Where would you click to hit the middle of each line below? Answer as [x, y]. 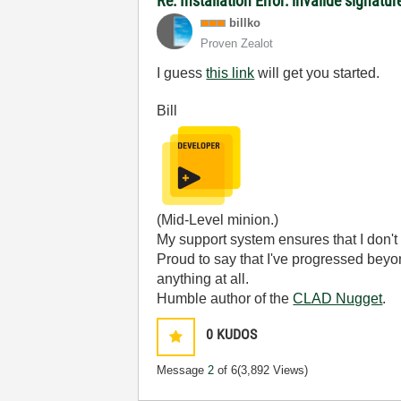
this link [230, 73]
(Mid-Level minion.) [218, 219]
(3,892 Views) [273, 370]
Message [183, 370]
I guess [182, 73]
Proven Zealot [237, 43]
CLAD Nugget [338, 298]
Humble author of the [225, 298]
